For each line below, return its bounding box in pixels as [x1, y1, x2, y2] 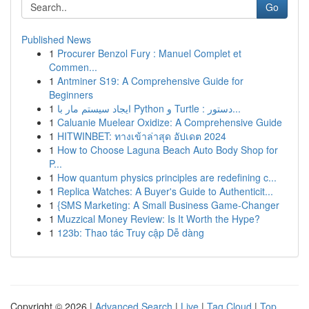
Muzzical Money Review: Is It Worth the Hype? [57, 212, 260, 226]
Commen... [49, 60, 97, 74]
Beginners [49, 88, 93, 101]
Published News [21, 32, 91, 46]
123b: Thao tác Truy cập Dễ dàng [57, 226, 204, 239]
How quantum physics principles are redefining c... [57, 170, 277, 184]
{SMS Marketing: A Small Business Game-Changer [57, 198, 279, 212]
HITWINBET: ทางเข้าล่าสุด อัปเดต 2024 [57, 129, 226, 143]
